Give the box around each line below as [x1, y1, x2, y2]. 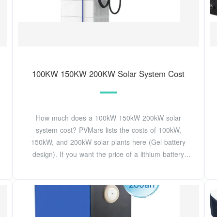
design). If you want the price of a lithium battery [32, 149, 185, 159]
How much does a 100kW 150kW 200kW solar [35, 112, 181, 123]
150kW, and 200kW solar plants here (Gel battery [31, 137, 186, 147]
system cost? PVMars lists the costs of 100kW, [35, 124, 181, 135]
